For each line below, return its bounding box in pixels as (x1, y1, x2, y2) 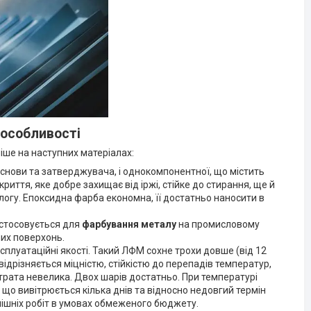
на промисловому (176, 219, 260, 230)
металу (141, 219, 176, 230)
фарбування (82, 219, 139, 230)
